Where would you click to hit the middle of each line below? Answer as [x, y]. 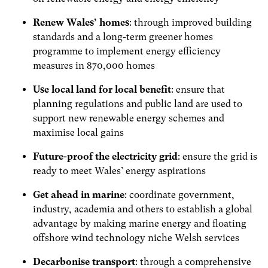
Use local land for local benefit [102, 89]
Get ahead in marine [79, 194]
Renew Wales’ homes [81, 22]
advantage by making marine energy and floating [140, 223]
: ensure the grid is [217, 156]
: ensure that [198, 89]
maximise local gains [78, 132]
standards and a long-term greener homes [123, 36]
